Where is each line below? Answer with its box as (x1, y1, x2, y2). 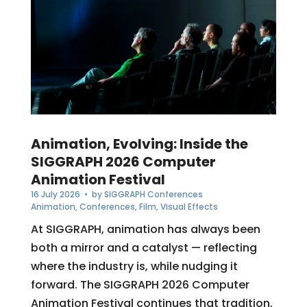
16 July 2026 (30, 188, 80, 201)
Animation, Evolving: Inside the (30, 134, 248, 154)
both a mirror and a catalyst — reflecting (30, 240, 257, 256)
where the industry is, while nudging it (30, 258, 238, 275)
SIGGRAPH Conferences (103, 188, 203, 201)
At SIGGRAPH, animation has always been (30, 221, 260, 238)
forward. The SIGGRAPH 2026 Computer (30, 277, 249, 293)
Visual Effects (160, 201, 218, 213)
